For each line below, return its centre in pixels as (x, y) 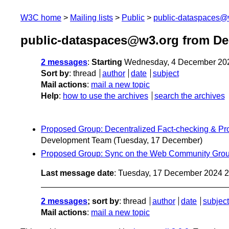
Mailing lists (91, 18)
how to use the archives (106, 96)
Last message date (77, 173)
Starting (107, 62)
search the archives (189, 96)
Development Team (76, 141)
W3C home (41, 18)
